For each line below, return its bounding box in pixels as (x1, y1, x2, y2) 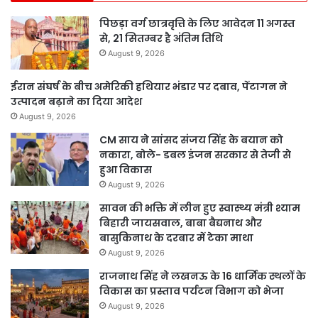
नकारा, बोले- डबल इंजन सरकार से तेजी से (99, 148, 291, 163)
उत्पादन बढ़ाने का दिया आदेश (11, 94, 142, 109)
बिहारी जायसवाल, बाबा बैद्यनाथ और (99, 216, 262, 231)
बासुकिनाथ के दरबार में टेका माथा (99, 231, 253, 246)
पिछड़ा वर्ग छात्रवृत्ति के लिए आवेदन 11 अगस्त (99, 16, 295, 31)
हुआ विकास (99, 163, 152, 177)
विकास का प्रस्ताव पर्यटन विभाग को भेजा (99, 284, 284, 299)
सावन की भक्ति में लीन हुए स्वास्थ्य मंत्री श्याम (99, 201, 300, 216)
